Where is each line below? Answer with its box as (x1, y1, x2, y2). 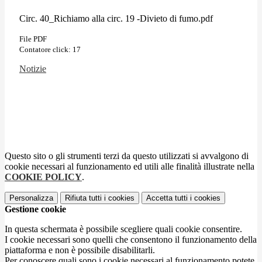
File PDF (19, 34, 47, 43)
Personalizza (9, 193, 53, 202)
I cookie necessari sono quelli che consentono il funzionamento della (5, 234, 257, 244)
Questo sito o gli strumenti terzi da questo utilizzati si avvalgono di (5, 150, 249, 161)
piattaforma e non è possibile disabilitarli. (5, 244, 155, 255)
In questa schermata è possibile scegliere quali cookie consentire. (5, 223, 242, 234)
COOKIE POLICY (5, 171, 82, 182)
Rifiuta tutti (65, 193, 102, 202)
